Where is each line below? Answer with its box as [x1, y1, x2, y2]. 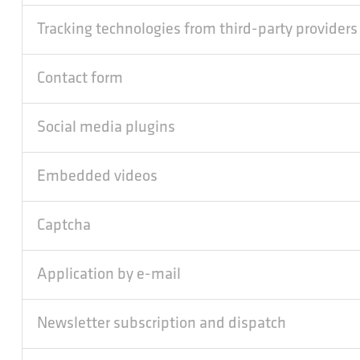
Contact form [37, 71, 123, 87]
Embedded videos [37, 169, 157, 185]
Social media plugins [37, 120, 175, 136]
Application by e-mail [37, 267, 181, 283]
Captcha [37, 218, 91, 234]
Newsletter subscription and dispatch [37, 316, 286, 332]
